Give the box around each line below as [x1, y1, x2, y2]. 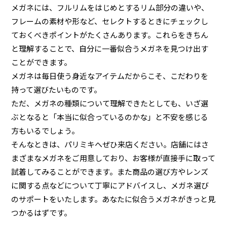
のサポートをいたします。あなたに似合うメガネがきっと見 [11, 194, 216, 204]
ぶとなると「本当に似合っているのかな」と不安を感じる [11, 111, 209, 122]
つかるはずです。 [11, 207, 72, 218]
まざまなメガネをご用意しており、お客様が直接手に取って [11, 153, 216, 163]
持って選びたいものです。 [11, 84, 102, 95]
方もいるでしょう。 [11, 125, 80, 136]
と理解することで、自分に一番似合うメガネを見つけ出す [11, 43, 209, 54]
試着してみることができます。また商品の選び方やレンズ [11, 166, 209, 177]
